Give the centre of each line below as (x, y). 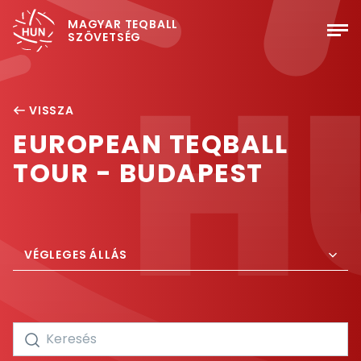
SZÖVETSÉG (105, 37)
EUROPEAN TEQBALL (150, 144)
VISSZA (52, 110)
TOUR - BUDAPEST (138, 173)
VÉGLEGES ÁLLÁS (76, 255)
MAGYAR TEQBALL (123, 24)
